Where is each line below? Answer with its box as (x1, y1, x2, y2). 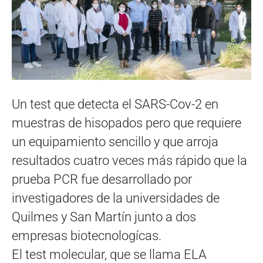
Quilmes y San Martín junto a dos (12, 209, 196, 224)
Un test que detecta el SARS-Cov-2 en (12, 96, 218, 112)
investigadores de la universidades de (12, 190, 220, 205)
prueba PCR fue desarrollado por (12, 171, 192, 187)
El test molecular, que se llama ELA (12, 247, 207, 262)
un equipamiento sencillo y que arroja (12, 134, 218, 149)
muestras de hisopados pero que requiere (12, 115, 241, 130)
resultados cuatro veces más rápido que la (12, 153, 247, 168)
